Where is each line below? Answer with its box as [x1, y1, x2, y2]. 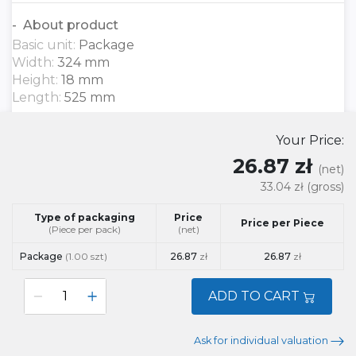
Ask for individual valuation [194, 335, 331, 346]
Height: [12, 72, 61, 87]
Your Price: [276, 133, 344, 148]
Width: [12, 55, 57, 70]
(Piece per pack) [48, 223, 121, 235]
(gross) [307, 180, 344, 194]
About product [20, 17, 118, 33]
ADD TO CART [208, 288, 303, 304]
